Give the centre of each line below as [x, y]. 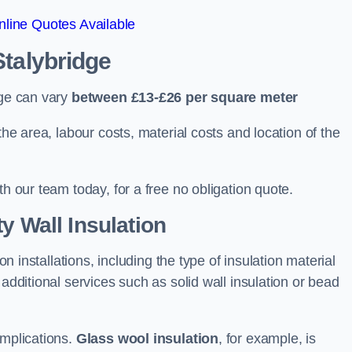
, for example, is [267, 339]
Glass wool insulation [147, 339]
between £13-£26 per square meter [185, 97]
